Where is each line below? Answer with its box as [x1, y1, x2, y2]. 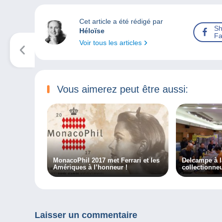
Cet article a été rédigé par [79, 17, 163, 26]
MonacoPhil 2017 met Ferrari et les [53, 157, 160, 165]
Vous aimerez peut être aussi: [57, 84, 188, 95]
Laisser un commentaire [35, 210, 137, 221]
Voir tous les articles [79, 39, 144, 47]
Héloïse [79, 27, 105, 35]
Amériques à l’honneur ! [53, 164, 128, 171]
